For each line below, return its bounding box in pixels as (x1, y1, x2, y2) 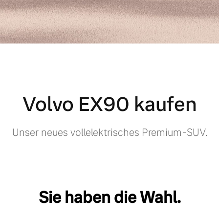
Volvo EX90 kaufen (22, 91, 197, 117)
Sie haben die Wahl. (38, 187, 181, 208)
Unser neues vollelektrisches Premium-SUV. (12, 126, 207, 139)
